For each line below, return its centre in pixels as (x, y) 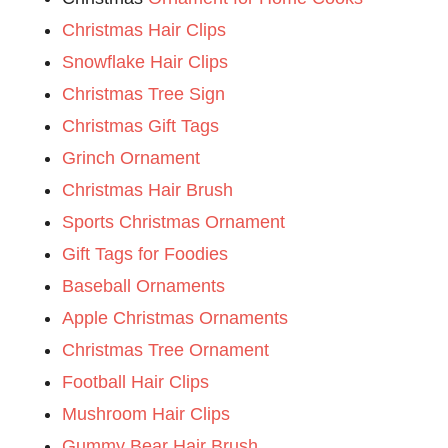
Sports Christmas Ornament (174, 221)
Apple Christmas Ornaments (175, 317)
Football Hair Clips (136, 381)
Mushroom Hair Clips (146, 413)
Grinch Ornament (131, 157)
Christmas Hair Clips (144, 29)
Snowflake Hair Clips (145, 61)
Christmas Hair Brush (148, 189)
